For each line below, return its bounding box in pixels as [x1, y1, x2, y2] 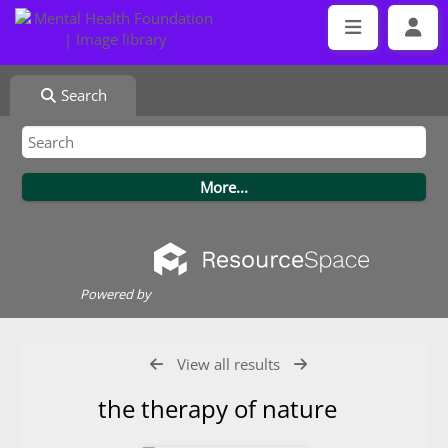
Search [57, 85, 108, 105]
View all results [177, 354, 281, 374]
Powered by [79, 285, 151, 303]
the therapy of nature [98, 392, 350, 425]
